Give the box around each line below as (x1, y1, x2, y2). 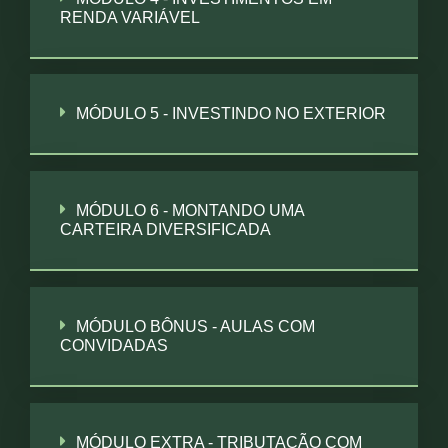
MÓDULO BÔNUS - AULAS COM (76, 318, 315, 335)
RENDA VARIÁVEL (60, 9, 200, 26)
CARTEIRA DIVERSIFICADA (60, 221, 271, 238)
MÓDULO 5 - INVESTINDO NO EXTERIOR (76, 105, 386, 122)
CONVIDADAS (60, 337, 168, 354)
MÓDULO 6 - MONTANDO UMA (76, 202, 304, 219)
